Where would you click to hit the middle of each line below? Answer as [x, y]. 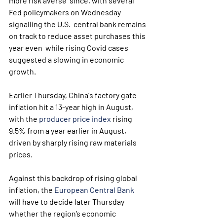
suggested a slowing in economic [67, 59]
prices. [21, 154]
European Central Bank [94, 190]
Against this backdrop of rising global [74, 178]
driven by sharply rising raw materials [74, 142]
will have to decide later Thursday [67, 202]
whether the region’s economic [64, 213]
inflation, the [32, 190]
